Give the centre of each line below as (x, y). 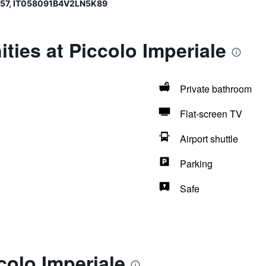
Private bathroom (216, 89)
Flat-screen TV (211, 114)
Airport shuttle (209, 139)
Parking (196, 164)
